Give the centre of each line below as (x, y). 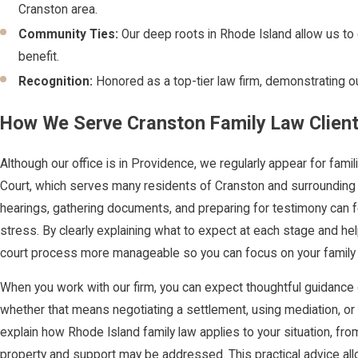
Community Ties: (69, 35)
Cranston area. (58, 9)
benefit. (39, 57)
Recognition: (56, 82)
